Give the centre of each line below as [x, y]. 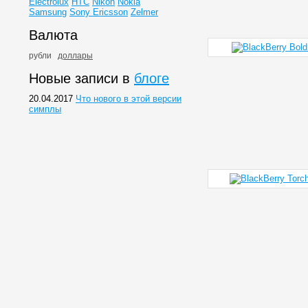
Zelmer [144, 12]
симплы [45, 109]
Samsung [48, 12]
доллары [75, 56]
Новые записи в [81, 78]
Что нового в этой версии [129, 99]
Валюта [53, 35]
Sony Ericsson [99, 12]
